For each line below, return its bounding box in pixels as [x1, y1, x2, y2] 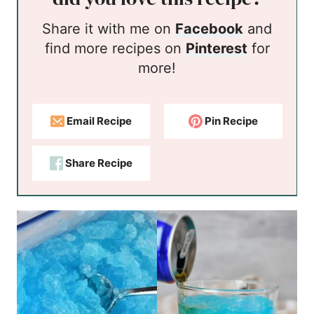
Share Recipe [63, 156, 132, 170]
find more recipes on [44, 40, 186, 57]
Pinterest [185, 40, 247, 57]
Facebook [175, 20, 243, 38]
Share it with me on [51, 20, 175, 38]
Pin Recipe [202, 114, 258, 128]
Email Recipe [64, 114, 132, 128]
